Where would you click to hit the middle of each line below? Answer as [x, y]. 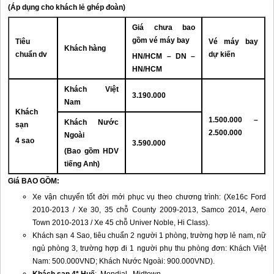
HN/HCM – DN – [164, 56]
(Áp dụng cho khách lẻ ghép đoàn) [67, 7]
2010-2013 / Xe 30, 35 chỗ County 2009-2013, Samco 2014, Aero [149, 210]
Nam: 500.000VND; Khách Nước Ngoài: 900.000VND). [124, 261]
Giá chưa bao [164, 28]
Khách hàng [85, 48]
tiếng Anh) [82, 164]
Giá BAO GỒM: [34, 181]
